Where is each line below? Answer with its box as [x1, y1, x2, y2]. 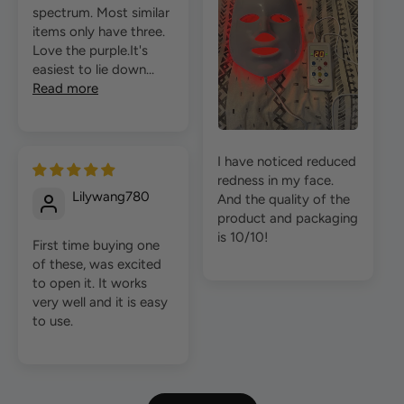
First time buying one [32, 237, 160, 254]
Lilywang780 [72, 188, 150, 206]
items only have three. [32, 23, 165, 41]
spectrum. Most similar [32, 5, 170, 22]
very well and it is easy [32, 294, 168, 311]
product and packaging [217, 209, 358, 226]
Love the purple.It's [32, 42, 148, 60]
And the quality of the [217, 190, 350, 207]
